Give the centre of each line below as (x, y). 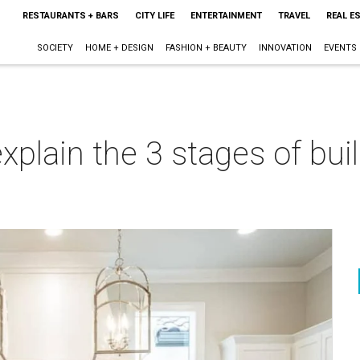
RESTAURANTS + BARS (70, 16)
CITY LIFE (154, 16)
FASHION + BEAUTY (206, 48)
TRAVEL (294, 16)
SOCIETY (55, 48)
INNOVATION (285, 48)
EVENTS (340, 48)
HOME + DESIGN (119, 48)
